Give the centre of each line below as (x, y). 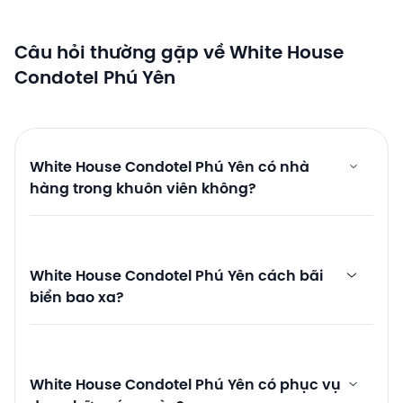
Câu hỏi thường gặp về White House (179, 53)
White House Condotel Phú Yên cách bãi (176, 276)
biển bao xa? (77, 298)
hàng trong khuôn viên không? (143, 189)
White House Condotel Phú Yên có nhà (170, 167)
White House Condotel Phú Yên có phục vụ (185, 385)
